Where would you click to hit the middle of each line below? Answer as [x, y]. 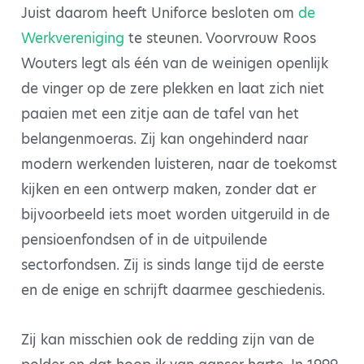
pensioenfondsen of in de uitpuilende [144, 240]
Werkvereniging [73, 38]
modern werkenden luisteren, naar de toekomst [179, 164]
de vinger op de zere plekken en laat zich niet [173, 89]
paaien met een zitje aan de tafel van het [160, 114]
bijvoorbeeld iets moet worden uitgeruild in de [175, 214]
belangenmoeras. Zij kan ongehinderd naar [165, 139]
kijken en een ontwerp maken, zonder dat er [169, 189]
